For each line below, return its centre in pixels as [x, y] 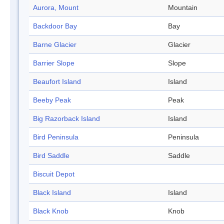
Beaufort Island [57, 82]
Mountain [183, 8]
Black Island [52, 193]
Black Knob [51, 211]
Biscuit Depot [54, 174]
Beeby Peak [52, 100]
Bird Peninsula [56, 137]
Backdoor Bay [55, 26]
